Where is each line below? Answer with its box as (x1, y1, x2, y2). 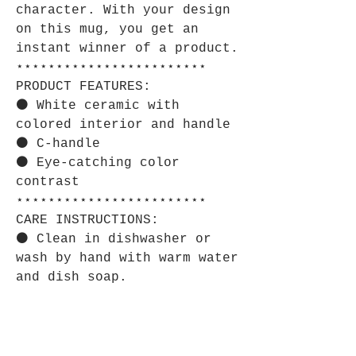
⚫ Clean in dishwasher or (16, 232, 211, 246)
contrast (16, 175, 79, 189)
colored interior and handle (16, 118, 230, 132)
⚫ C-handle (16, 137, 100, 151)
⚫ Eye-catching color (16, 156, 180, 170)
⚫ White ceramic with (16, 99, 180, 113)
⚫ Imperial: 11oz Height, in (16, 327, 235, 342)
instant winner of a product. (16, 41, 238, 56)
